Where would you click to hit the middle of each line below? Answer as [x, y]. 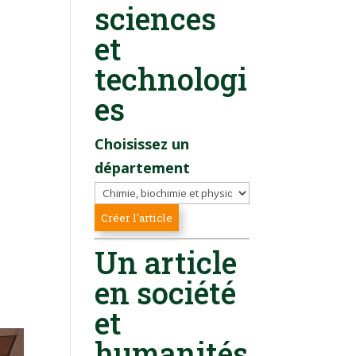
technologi [171, 78]
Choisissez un [142, 143]
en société [166, 292]
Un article [166, 262]
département [143, 167]
